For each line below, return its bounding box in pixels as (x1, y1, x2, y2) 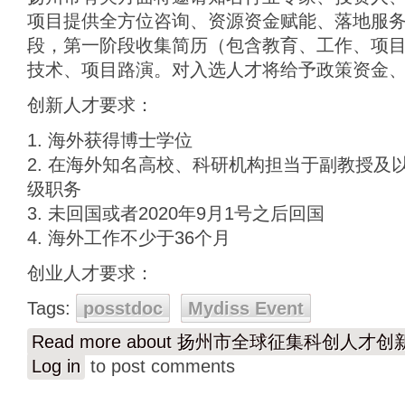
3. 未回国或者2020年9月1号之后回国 (27, 203, 325, 223)
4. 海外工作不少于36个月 (27, 228, 231, 248)
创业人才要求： (27, 263, 154, 283)
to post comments (85, 356, 235, 376)
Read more (32, 332, 121, 352)
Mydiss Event (188, 298, 304, 318)
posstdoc (83, 298, 163, 318)
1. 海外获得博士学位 (27, 130, 193, 150)
